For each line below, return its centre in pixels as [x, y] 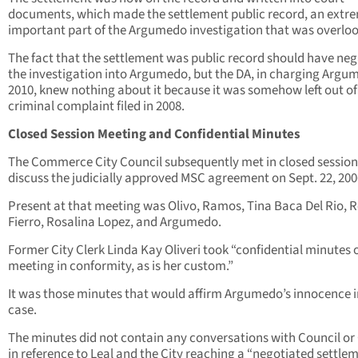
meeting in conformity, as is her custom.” [121, 267]
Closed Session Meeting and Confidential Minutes [154, 135]
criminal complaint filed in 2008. [96, 107]
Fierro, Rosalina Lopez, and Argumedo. [115, 223]
